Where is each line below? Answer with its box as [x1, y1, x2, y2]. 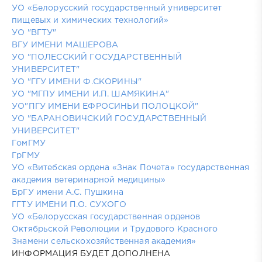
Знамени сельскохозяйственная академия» [12, 237, 196, 245]
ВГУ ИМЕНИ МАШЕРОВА [12, 41, 119, 49]
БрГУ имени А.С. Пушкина [12, 188, 123, 196]
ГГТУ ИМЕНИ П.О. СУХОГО [12, 201, 126, 208]
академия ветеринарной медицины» [12, 176, 166, 184]
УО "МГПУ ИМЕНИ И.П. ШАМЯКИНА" [12, 90, 169, 98]
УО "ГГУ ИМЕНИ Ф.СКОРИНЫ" [12, 78, 142, 85]
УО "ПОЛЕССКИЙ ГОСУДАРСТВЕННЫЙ [12, 53, 182, 61]
